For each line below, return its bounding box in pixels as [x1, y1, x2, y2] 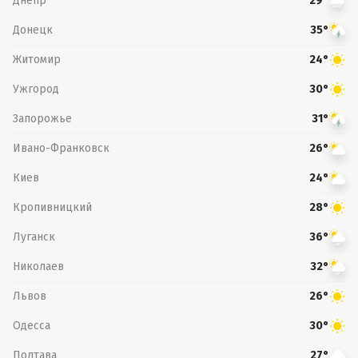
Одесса [13, 318, 50, 332]
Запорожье [13, 111, 72, 125]
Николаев [13, 259, 64, 273]
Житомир [13, 52, 61, 66]
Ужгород [13, 82, 59, 96]
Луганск [13, 229, 55, 244]
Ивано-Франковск [13, 141, 109, 155]
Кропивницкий [13, 200, 92, 214]
